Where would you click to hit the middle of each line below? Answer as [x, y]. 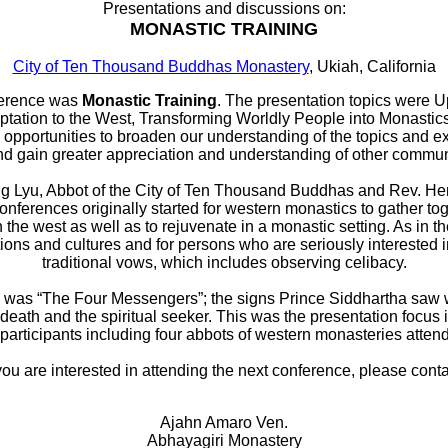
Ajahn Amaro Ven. [224, 422]
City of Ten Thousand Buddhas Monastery [160, 66]
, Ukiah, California [372, 66]
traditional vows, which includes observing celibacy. [224, 262]
